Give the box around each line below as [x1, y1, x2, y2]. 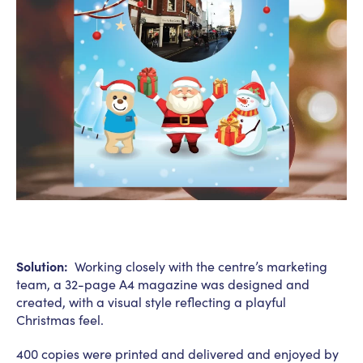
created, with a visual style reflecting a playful [16, 293, 286, 310]
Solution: [16, 256, 68, 275]
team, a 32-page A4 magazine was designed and [16, 275, 310, 293]
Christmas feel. [16, 310, 104, 328]
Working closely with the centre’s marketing [68, 257, 327, 275]
